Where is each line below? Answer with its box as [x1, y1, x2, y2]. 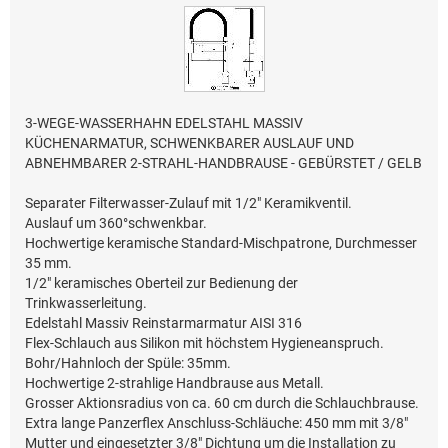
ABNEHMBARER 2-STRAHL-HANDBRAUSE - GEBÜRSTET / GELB [25, 154, 423, 171]
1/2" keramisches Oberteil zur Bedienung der [25, 275, 299, 292]
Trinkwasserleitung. [25, 295, 148, 312]
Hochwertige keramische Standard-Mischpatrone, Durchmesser [25, 235, 418, 252]
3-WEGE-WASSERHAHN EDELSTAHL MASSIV [25, 114, 304, 131]
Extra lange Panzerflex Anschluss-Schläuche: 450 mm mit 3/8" [25, 415, 409, 432]
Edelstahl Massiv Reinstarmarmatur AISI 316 [25, 315, 303, 332]
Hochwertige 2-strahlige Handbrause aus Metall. [25, 375, 325, 392]
